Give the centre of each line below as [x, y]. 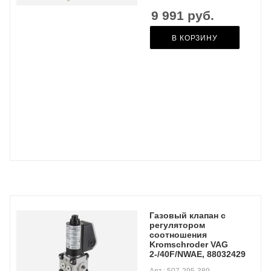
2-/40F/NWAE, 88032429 [198, 254]
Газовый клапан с [188, 215]
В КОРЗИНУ [195, 38]
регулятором [177, 225]
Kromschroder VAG [189, 244]
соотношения [178, 235]
